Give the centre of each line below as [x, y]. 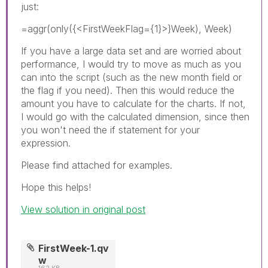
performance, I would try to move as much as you [131, 64]
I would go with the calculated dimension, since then [135, 116]
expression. [46, 143]
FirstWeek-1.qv [74, 248]
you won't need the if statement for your [110, 130]
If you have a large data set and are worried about [131, 51]
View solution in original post [83, 209]
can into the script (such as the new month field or [131, 77]
